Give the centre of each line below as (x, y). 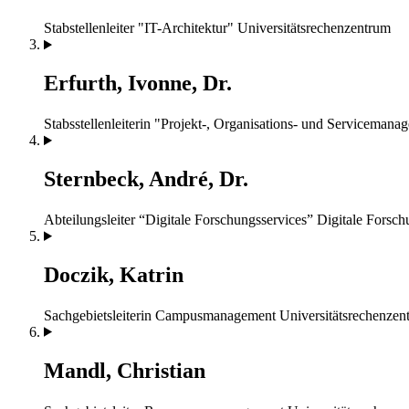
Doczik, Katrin (114, 274)
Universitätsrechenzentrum (314, 28)
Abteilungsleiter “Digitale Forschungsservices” (178, 219)
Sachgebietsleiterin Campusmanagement (160, 315)
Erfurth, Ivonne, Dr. (138, 84)
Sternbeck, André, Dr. (146, 179)
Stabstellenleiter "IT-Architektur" (139, 28)
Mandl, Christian (125, 370)
